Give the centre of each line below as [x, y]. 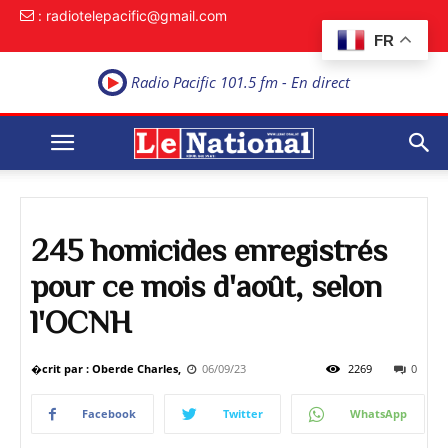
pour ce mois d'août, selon [206, 286]
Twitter [243, 414]
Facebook [109, 414]
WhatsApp [378, 414]
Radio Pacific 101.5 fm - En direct [238, 82]
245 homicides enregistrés [209, 250]
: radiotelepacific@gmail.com [132, 15]
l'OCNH [81, 322]
